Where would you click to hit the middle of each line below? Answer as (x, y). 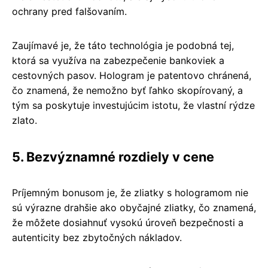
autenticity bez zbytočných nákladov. (97, 238)
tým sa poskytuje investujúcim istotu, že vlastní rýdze (133, 106)
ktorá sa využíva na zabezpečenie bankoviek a (118, 61)
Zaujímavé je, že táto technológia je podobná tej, (123, 46)
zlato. (25, 121)
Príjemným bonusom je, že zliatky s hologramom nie (130, 193)
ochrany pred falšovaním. (69, 12)
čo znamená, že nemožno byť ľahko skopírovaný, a (127, 91)
